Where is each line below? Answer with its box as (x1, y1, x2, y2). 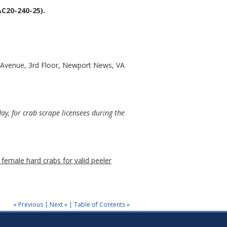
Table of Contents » (74, 200, 130, 209)
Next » (50, 200, 67, 209)
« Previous (13, 200, 43, 209)
